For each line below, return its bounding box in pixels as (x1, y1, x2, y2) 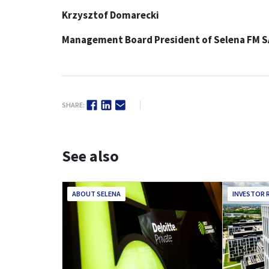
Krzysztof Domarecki (62, 8, 159, 22)
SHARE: (62, 100, 85, 109)
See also (62, 146, 119, 166)
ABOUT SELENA (72, 189, 121, 198)
